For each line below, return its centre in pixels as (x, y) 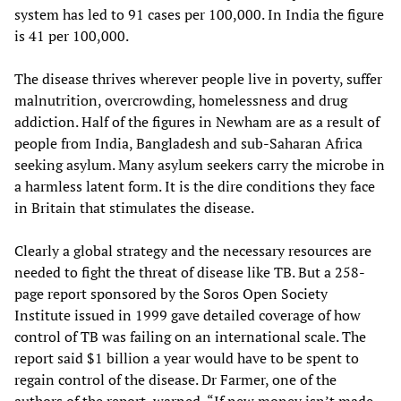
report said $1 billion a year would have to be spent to (187, 358)
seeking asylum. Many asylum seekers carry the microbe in (200, 165)
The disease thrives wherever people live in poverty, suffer (198, 79)
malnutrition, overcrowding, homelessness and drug (181, 101)
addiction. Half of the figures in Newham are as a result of (197, 122)
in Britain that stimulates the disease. (134, 208)
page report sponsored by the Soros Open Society (171, 294)
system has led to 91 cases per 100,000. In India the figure (199, 15)
